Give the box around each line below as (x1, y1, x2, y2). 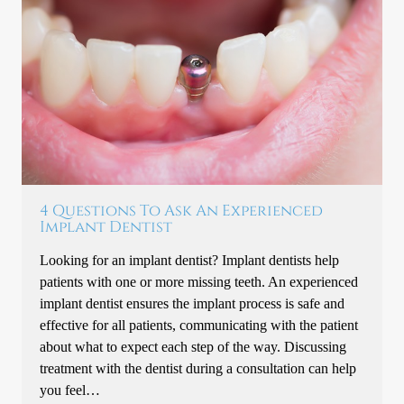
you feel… (40, 381, 101, 399)
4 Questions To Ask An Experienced (40, 200, 324, 221)
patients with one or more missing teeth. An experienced (40, 272, 359, 290)
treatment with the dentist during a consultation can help (40, 359, 357, 377)
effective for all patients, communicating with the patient (40, 316, 359, 334)
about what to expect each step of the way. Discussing (40, 337, 347, 355)
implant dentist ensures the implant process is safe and (40, 294, 345, 312)
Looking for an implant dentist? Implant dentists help (40, 251, 340, 269)
